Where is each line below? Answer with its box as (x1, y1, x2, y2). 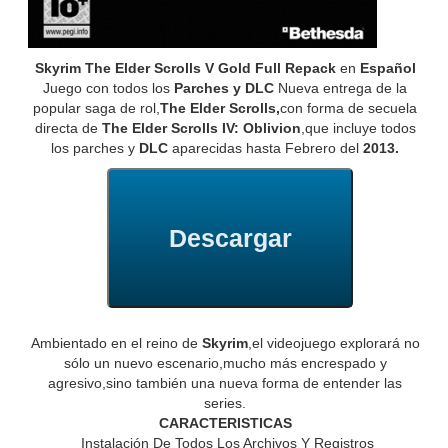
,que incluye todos (300, 120, 416, 137)
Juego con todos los (43, 80, 175, 97)
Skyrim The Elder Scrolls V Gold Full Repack (34, 60, 336, 77)
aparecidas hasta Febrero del (168, 140, 364, 157)
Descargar (168, 223, 292, 252)
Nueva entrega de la (278, 80, 408, 97)
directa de (34, 120, 98, 137)
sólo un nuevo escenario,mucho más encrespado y (63, 355, 387, 372)
